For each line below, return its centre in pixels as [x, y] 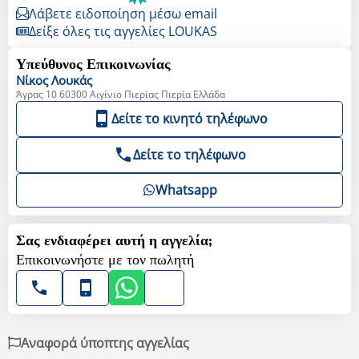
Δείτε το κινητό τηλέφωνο [189, 118]
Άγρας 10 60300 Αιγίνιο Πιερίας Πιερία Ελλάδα [121, 94]
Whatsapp [186, 190]
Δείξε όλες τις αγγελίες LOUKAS [123, 31]
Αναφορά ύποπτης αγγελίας [105, 343]
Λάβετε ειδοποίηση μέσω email [123, 13]
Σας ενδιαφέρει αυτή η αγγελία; [114, 241]
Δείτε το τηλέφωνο [189, 154]
